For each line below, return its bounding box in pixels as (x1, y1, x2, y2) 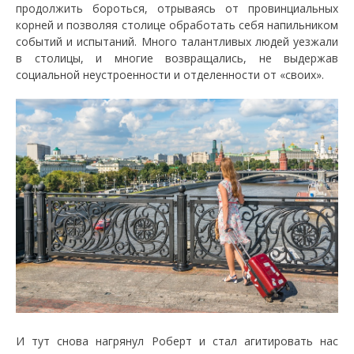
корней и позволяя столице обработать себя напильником (16, 17, 338, 32)
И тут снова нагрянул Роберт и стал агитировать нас (16, 333, 338, 348)
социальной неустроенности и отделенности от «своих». (16, 66, 324, 82)
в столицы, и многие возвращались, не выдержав (16, 50, 338, 66)
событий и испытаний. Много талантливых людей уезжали (16, 33, 338, 49)
